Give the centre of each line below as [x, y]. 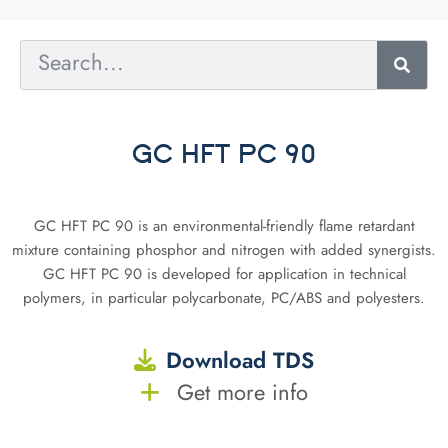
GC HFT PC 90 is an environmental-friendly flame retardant [224, 225]
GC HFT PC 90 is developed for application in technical [224, 273]
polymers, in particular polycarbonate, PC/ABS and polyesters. [224, 297]
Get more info [239, 392]
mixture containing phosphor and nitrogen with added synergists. [224, 249]
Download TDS [240, 360]
